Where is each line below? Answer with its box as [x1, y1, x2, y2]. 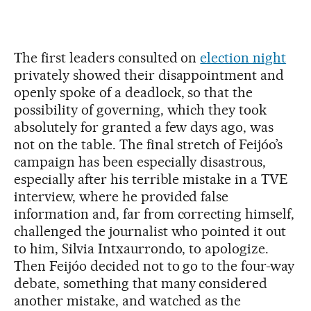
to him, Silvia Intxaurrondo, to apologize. [14, 239, 269, 257]
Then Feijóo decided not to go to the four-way [14, 257, 295, 274]
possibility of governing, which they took [14, 101, 267, 118]
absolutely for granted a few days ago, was [14, 118, 274, 135]
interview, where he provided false [14, 187, 229, 205]
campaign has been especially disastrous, [14, 153, 267, 170]
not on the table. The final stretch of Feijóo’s [14, 135, 283, 153]
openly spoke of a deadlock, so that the [14, 83, 253, 101]
